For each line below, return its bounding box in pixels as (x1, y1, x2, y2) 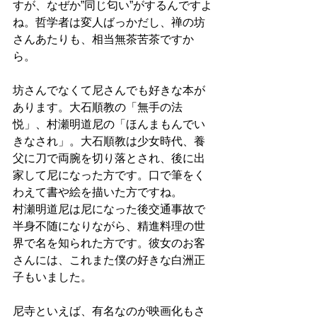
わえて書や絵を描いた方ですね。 (13, 186, 183, 198)
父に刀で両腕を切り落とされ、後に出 (13, 152, 205, 164)
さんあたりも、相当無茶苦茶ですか (13, 33, 194, 45)
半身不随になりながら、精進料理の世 (13, 220, 205, 232)
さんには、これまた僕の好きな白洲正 (13, 254, 205, 266)
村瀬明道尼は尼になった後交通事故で (13, 203, 205, 215)
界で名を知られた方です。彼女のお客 (13, 237, 205, 249)
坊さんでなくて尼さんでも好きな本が (13, 84, 205, 96)
